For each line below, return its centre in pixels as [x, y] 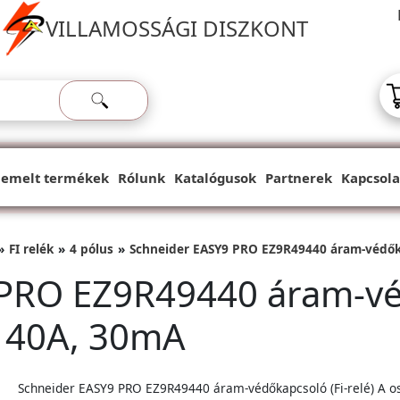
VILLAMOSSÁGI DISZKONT [177, 28]
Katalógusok [215, 177]
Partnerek [299, 177]
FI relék [31, 249]
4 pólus [92, 249]
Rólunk [142, 177]
